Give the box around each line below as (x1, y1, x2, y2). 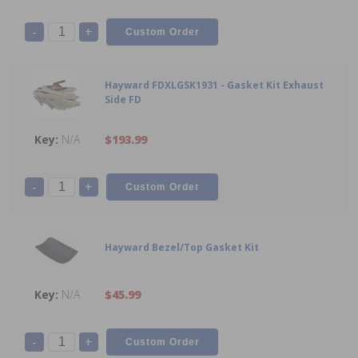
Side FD (105, 93, 141, 107)
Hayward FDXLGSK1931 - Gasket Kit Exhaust (105, 78, 324, 93)
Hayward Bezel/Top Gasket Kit (105, 241, 259, 255)
